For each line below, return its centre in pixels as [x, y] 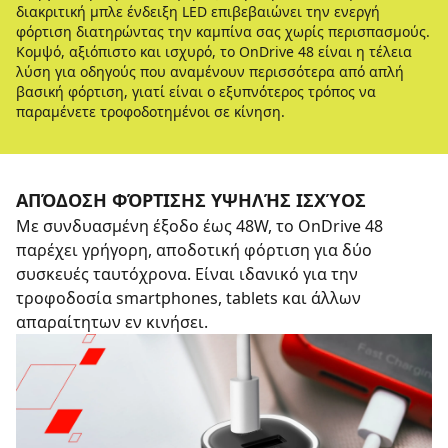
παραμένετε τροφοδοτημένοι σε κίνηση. [150, 111]
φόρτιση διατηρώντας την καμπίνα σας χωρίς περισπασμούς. [223, 31]
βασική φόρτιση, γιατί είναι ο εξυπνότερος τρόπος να [196, 91]
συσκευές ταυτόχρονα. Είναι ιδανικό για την [187, 274]
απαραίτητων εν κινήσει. [112, 322]
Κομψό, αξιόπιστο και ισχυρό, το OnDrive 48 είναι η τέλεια [214, 51]
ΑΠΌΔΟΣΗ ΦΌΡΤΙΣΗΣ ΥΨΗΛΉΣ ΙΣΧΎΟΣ [191, 200]
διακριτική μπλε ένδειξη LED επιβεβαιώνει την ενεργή [198, 11]
